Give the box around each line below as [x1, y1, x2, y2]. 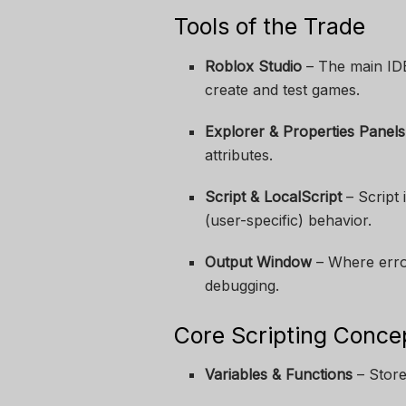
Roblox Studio [205, 56, 303, 75]
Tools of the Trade [174, 13, 365, 41]
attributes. [205, 145, 274, 164]
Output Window [205, 252, 313, 271]
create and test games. [205, 80, 361, 99]
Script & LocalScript [205, 187, 343, 206]
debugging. [205, 275, 280, 295]
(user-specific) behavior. [205, 210, 372, 229]
